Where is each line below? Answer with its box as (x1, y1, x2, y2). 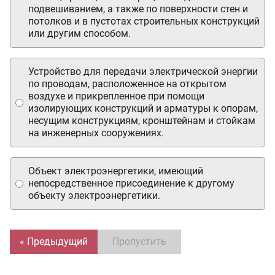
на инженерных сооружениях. (28, 127, 164, 139)
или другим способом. (28, 28, 131, 39)
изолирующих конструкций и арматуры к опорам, (28, 103, 258, 114)
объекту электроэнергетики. (28, 190, 160, 201)
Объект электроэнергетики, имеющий (28, 165, 203, 177)
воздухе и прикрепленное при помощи (28, 90, 204, 102)
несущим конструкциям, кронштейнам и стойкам (28, 115, 255, 126)
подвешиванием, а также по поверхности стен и (28, 3, 248, 15)
